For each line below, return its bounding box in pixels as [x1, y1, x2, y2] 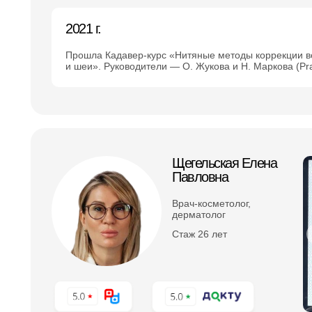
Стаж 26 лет [172, 228, 227, 240]
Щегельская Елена [172, 155, 276, 171]
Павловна [172, 169, 228, 185]
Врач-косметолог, [172, 198, 251, 209]
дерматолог [172, 209, 226, 220]
